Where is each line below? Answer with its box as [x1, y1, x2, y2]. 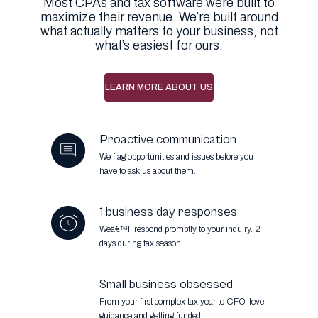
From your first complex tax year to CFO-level [99, 297, 266, 307]
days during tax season [99, 238, 181, 249]
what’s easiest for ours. [95, 38, 223, 53]
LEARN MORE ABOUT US [105, 82, 213, 93]
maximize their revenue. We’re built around [40, 10, 278, 25]
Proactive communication [99, 132, 236, 148]
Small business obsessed [99, 277, 233, 292]
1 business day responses [99, 204, 237, 220]
